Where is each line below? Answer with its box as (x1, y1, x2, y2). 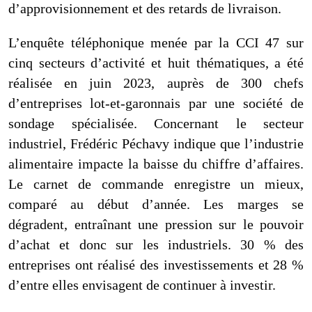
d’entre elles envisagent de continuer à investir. (8, 276, 276, 292)
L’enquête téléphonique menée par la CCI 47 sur (8, 34, 304, 50)
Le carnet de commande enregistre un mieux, (8, 175, 304, 192)
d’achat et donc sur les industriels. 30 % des (8, 236, 304, 252)
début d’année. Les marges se (84, 196, 304, 212)
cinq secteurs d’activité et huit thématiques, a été (8, 54, 304, 70)
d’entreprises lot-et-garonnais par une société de (8, 95, 304, 111)
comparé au (8, 196, 84, 212)
